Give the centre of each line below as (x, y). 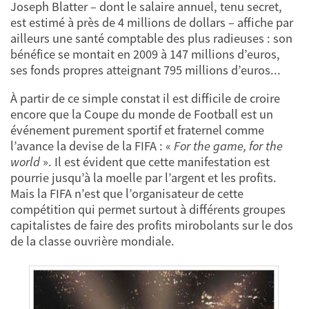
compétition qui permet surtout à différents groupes (148, 210)
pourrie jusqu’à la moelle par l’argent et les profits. (143, 178)
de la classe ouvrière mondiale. (92, 241)
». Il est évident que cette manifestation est (155, 162)
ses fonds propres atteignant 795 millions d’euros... (146, 70)
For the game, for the (228, 146)
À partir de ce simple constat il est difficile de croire (145, 99)
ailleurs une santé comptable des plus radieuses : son (151, 38)
